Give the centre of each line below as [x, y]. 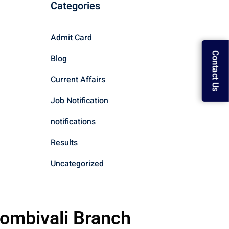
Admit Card [71, 38]
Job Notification [79, 100]
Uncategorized [77, 163]
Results [64, 142]
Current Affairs [78, 79]
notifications [73, 121]
